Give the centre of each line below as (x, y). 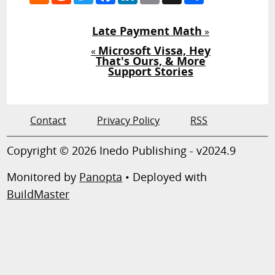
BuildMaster (38, 194)
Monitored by (43, 177)
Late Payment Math (147, 31)
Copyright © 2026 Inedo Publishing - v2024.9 (122, 151)
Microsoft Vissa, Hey (154, 51)
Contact (48, 121)
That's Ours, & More (150, 61)
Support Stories (150, 72)
